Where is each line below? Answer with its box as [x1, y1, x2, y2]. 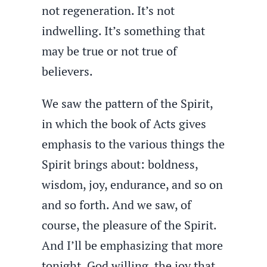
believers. [42, 63, 94, 79]
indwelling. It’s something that [42, 23, 206, 39]
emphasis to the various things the [42, 136, 225, 152]
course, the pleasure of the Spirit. [42, 217, 217, 233]
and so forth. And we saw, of [42, 197, 192, 213]
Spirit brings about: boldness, [42, 156, 198, 172]
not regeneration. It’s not [42, 2, 175, 18]
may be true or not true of [42, 43, 178, 59]
